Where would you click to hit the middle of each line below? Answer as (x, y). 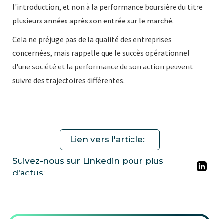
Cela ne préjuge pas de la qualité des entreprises (92, 39)
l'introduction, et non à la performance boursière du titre (108, 7)
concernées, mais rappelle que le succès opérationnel (101, 53)
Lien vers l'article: (107, 139)
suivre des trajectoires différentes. (68, 80)
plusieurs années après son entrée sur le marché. (93, 20)
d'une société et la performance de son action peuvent (103, 66)
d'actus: (29, 172)
